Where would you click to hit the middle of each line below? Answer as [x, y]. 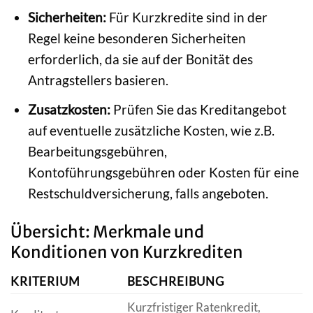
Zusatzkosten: [69, 109]
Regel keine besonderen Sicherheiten [137, 38]
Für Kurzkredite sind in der [187, 17]
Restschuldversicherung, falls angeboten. [148, 193]
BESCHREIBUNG [175, 282]
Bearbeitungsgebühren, [97, 151]
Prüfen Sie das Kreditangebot [198, 109]
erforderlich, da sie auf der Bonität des [140, 59]
